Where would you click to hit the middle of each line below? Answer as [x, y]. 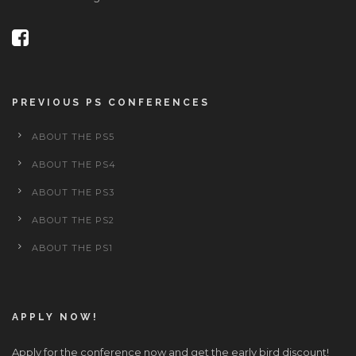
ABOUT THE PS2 [73, 220]
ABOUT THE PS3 [73, 192]
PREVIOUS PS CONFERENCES [111, 102]
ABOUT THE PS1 [72, 248]
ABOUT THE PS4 [74, 164]
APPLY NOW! [55, 317]
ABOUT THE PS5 [73, 136]
